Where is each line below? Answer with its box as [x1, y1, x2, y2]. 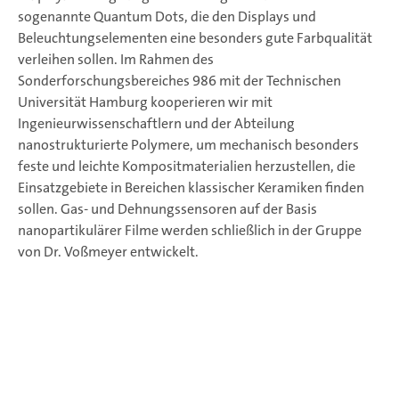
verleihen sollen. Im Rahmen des [18, 50, 214, 69]
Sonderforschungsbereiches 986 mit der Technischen [18, 71, 341, 90]
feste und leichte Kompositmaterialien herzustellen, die [18, 157, 355, 175]
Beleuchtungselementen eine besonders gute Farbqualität [18, 28, 372, 47]
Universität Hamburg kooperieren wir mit [18, 93, 273, 111]
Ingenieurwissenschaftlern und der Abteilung [18, 114, 295, 133]
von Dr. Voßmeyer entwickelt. [18, 242, 199, 261]
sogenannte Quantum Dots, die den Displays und [18, 7, 316, 26]
